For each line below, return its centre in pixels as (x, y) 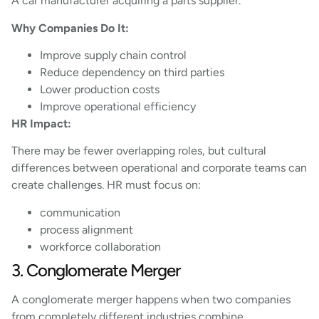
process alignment (87, 229)
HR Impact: (41, 123)
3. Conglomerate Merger (96, 270)
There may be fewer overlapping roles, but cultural (139, 151)
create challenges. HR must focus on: (106, 185)
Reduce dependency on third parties (132, 72)
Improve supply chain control (113, 55)
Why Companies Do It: (70, 28)
